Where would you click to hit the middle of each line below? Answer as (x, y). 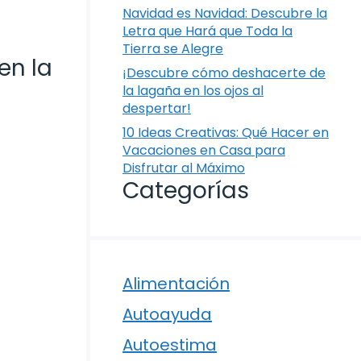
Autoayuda (167, 315)
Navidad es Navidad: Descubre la (225, 14)
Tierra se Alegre (173, 49)
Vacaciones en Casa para (204, 151)
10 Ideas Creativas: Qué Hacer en (226, 133)
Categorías (186, 191)
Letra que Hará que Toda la (207, 31)
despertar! (157, 109)
